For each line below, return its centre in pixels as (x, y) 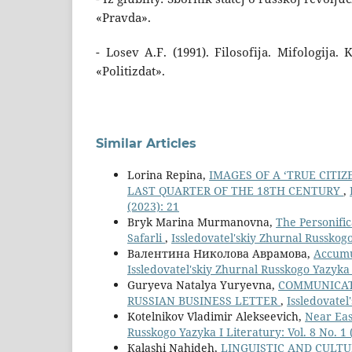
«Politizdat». (130, 71)
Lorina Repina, (168, 175)
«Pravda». (123, 18)
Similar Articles (146, 144)
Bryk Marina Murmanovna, (202, 222)
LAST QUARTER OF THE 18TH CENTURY (235, 191)
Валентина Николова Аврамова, (220, 254)
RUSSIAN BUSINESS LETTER (204, 301)
